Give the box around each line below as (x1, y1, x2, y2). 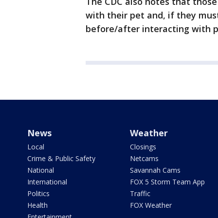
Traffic (129, 189, 150, 198)
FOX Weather (129, 200, 172, 210)
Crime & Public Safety (27, 154, 95, 163)
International (27, 177, 67, 186)
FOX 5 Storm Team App (129, 177, 205, 186)
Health (27, 200, 48, 210)
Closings (129, 142, 156, 151)
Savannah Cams (129, 165, 181, 175)
